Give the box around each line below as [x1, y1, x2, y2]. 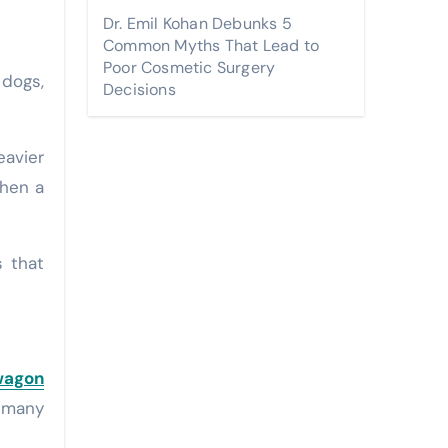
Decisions [103, 79, 176, 100]
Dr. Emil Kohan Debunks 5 [103, 13, 292, 34]
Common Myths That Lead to [103, 35, 319, 56]
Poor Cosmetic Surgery [103, 57, 276, 78]
